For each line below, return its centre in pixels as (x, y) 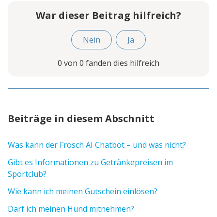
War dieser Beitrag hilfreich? (108, 15)
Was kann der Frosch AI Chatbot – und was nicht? (97, 145)
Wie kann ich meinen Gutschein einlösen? (83, 191)
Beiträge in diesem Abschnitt (81, 118)
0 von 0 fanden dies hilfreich (108, 63)
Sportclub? (27, 174)
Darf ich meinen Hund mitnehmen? (71, 209)
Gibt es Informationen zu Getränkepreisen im (90, 162)
